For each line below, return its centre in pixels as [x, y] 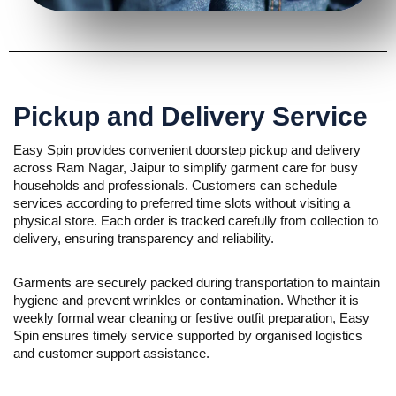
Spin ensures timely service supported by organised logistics [188, 336]
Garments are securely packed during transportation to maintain [197, 283]
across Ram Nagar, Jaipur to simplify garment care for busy [186, 168]
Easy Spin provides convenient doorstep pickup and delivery [187, 150]
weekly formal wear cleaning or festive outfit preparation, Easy [191, 318]
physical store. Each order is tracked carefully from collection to [196, 221]
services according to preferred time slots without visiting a [182, 203]
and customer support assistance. [111, 354]
